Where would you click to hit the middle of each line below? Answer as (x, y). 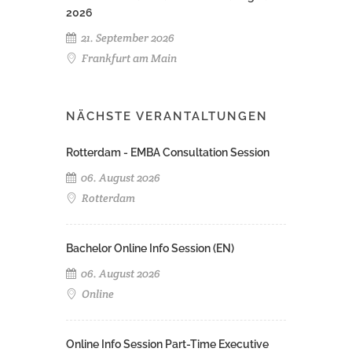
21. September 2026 (126, 37)
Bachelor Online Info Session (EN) (150, 248)
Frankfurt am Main (128, 58)
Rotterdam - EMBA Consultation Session (168, 152)
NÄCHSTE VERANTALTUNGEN (167, 116)
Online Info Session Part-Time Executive (167, 344)
